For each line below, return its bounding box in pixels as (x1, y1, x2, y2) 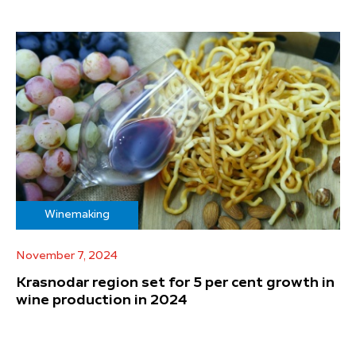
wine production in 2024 (16, 292, 188, 308)
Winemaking (44, 208, 110, 220)
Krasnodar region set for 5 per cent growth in (16, 275, 335, 290)
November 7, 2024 (16, 250, 118, 261)
